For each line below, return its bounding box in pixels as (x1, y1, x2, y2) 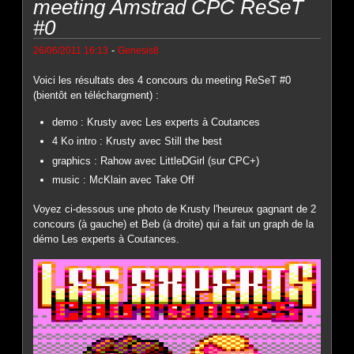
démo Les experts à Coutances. (33, 233, 180, 246)
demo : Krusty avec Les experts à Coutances (52, 115, 261, 128)
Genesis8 (118, 45, 160, 56)
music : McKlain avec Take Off (52, 174, 195, 186)
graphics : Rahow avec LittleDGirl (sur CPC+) (52, 154, 260, 167)
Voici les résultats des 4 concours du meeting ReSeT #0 (33, 74, 292, 87)
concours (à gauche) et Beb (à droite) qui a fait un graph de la (33, 218, 314, 231)
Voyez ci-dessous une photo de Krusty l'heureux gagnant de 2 (33, 203, 317, 216)
